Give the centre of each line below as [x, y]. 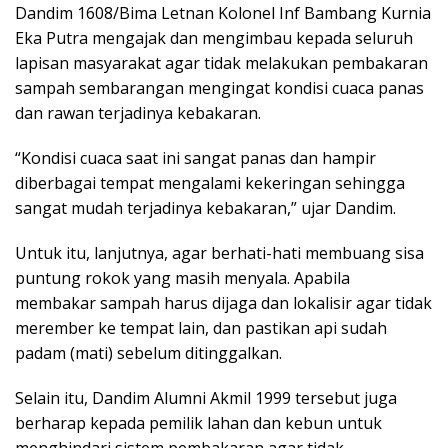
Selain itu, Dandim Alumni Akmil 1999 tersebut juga [206, 397]
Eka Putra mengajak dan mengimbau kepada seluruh [214, 37]
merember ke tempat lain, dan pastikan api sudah [201, 327]
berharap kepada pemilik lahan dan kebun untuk [198, 422]
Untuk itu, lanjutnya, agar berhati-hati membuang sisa [219, 252]
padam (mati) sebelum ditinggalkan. [148, 352]
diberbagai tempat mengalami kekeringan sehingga [210, 182]
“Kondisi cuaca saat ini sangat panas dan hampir [195, 157]
